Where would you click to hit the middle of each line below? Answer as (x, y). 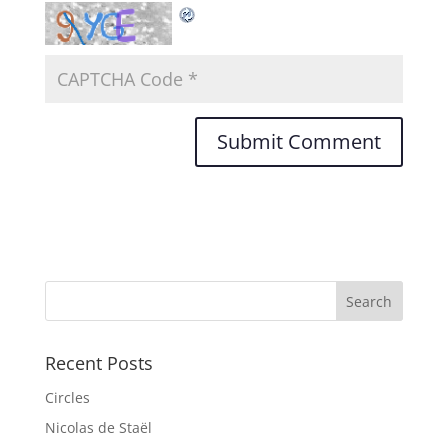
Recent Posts (98, 362)
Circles (67, 397)
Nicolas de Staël (98, 427)
